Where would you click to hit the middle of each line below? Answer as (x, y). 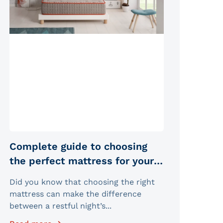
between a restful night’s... (60, 206)
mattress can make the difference (75, 194)
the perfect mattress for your (81, 161)
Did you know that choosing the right (82, 182)
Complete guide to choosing (78, 146)
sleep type (35, 175)
